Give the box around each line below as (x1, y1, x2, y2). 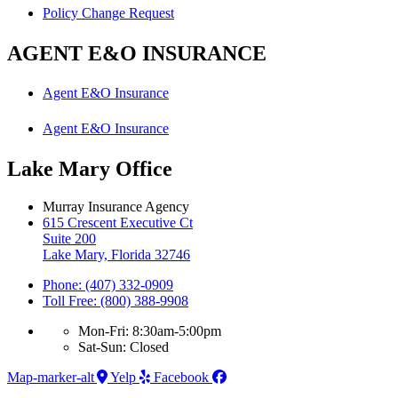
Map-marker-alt (7, 370, 94, 386)
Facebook (154, 370, 209, 386)
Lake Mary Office (7, 157, 172, 181)
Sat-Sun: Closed (78, 339, 169, 355)
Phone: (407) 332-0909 (43, 277, 173, 293)
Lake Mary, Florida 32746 (43, 247, 190, 263)
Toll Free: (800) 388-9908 (43, 293, 188, 309)
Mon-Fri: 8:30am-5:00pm (78, 323, 221, 339)
